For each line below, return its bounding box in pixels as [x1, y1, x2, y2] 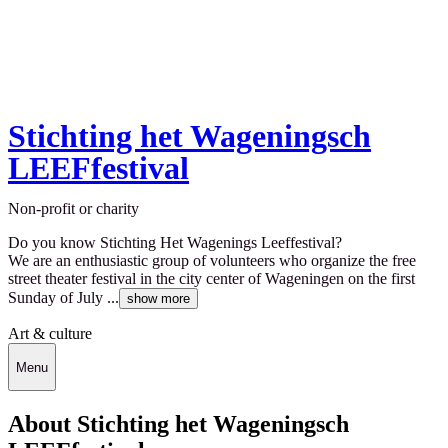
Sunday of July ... [8, 289, 119, 307]
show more [127, 291, 190, 307]
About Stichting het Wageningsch [8, 411, 349, 437]
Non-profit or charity [8, 200, 139, 218]
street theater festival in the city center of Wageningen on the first [8, 270, 415, 288]
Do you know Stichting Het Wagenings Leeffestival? [8, 234, 342, 252]
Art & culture [8, 325, 92, 343]
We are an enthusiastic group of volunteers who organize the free [8, 252, 416, 270]
